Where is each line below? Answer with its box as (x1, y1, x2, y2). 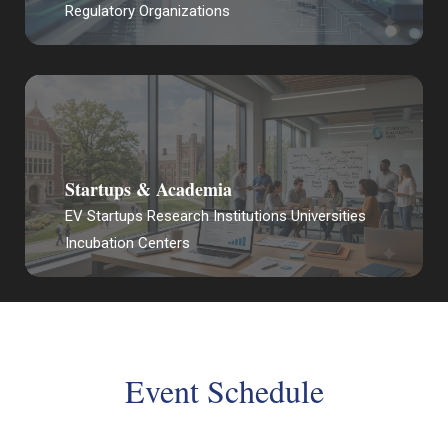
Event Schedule (124, 368, 324, 412)
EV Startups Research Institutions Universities (65, 206, 366, 225)
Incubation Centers (65, 233, 190, 252)
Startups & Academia (65, 175, 232, 202)
